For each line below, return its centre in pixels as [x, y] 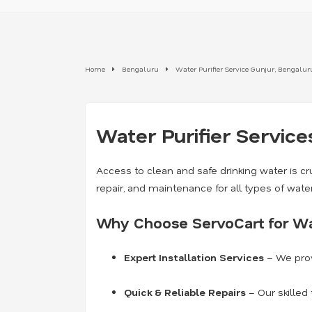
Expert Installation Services [194, 257]
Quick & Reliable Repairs [185, 292]
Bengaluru [140, 69]
